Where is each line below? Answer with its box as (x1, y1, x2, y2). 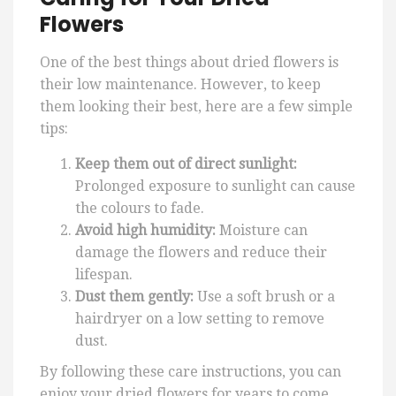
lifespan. (75, 266, 133, 284)
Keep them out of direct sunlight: (75, 156, 297, 173)
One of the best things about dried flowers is (40, 54, 339, 72)
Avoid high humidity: (75, 222, 216, 240)
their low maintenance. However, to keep (40, 76, 321, 94)
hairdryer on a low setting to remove (75, 310, 324, 328)
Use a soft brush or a (194, 288, 335, 306)
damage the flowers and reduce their (75, 244, 327, 262)
